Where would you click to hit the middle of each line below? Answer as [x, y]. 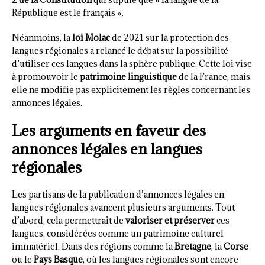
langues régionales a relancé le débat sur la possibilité [120, 50]
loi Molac [91, 37]
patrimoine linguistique [128, 76]
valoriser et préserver [170, 220]
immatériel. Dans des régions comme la [93, 246]
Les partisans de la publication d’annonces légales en [118, 194]
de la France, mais [214, 76]
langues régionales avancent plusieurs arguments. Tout [123, 207]
